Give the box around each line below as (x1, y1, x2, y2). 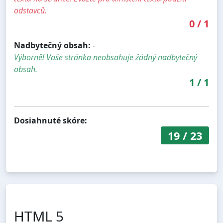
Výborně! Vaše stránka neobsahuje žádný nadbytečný (14, 52, 197, 63)
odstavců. (14, 5, 47, 16)
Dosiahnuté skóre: (14, 115, 87, 126)
